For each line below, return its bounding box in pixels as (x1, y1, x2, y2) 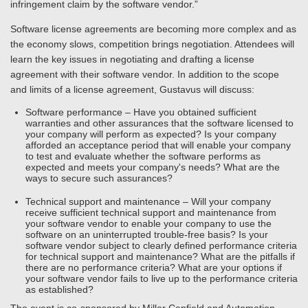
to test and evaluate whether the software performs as (25, 151, 261, 162)
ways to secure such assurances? (25, 173, 173, 184)
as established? (25, 284, 93, 295)
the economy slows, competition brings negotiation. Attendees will (10, 38, 294, 49)
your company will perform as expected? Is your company (25, 129, 276, 140)
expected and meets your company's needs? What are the (25, 162, 280, 173)
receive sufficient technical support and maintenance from (25, 207, 276, 218)
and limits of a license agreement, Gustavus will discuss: (10, 84, 254, 95)
